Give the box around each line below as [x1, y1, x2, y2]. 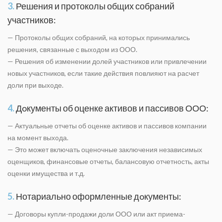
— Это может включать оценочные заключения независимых [7, 145, 202, 154]
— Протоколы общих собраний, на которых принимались [7, 33, 190, 42]
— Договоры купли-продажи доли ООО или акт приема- [7, 210, 185, 218]
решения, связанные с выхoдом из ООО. [7, 45, 137, 54]
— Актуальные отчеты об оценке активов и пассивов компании [7, 121, 207, 130]
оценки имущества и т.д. [7, 169, 85, 177]
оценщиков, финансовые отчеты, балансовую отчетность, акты [7, 157, 209, 166]
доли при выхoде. [7, 81, 63, 89]
